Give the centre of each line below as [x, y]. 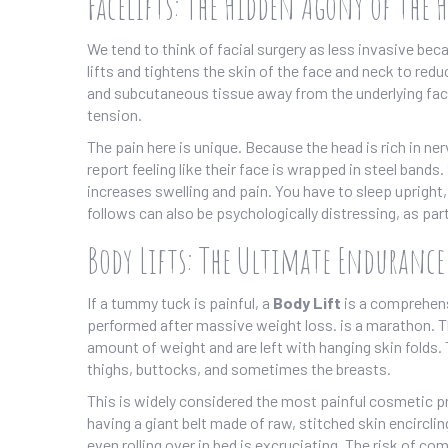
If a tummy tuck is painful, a [180, 303]
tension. [114, 115]
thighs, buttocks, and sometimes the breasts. [239, 369]
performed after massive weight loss [210, 325]
